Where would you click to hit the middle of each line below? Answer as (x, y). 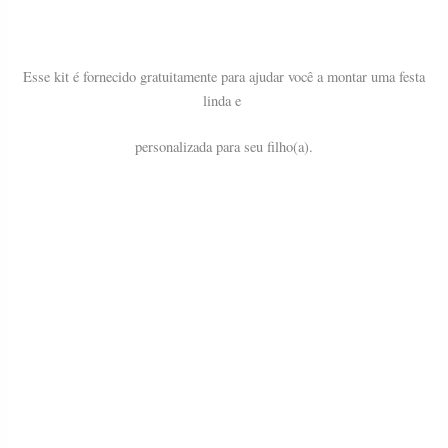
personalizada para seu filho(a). (224, 147)
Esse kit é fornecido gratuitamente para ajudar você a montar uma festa (224, 77)
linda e (224, 101)
